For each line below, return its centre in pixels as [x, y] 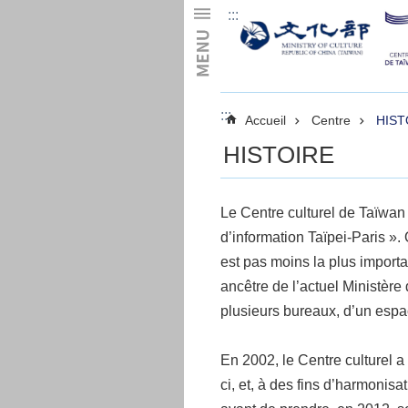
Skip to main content [75, 17]
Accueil [265, 120]
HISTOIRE [278, 155]
